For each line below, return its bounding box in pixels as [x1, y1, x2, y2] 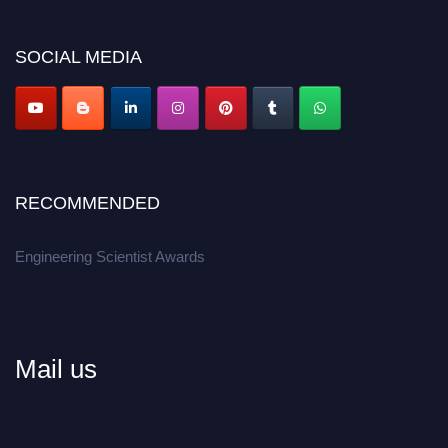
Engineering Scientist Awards [15, 248, 205, 266]
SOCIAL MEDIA [15, 47, 142, 68]
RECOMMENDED [15, 193, 160, 214]
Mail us [15, 354, 97, 385]
